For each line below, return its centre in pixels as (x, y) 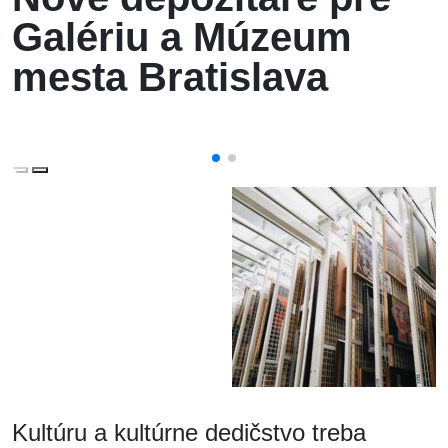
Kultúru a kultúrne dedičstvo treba (189, 432)
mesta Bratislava (170, 76)
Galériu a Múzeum (182, 36)
